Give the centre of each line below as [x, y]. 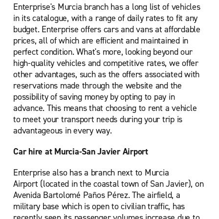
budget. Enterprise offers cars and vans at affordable [107, 29]
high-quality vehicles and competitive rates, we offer [106, 63]
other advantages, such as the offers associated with [106, 74]
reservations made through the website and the [98, 86]
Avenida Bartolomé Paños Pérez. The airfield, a [97, 195]
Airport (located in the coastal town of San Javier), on [109, 184]
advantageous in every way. [63, 131]
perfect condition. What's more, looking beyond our [103, 52]
